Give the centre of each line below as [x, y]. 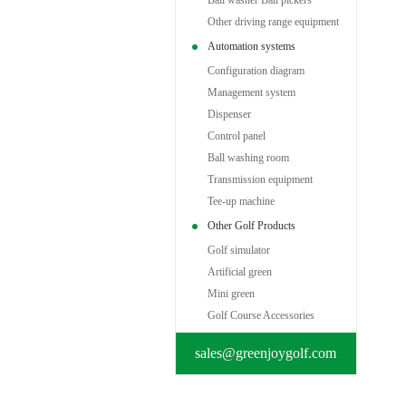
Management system [251, 92]
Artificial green [239, 272]
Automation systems [251, 46]
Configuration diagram [256, 71]
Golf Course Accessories [261, 315]
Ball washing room [248, 158]
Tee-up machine [241, 201]
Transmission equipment [260, 179]
